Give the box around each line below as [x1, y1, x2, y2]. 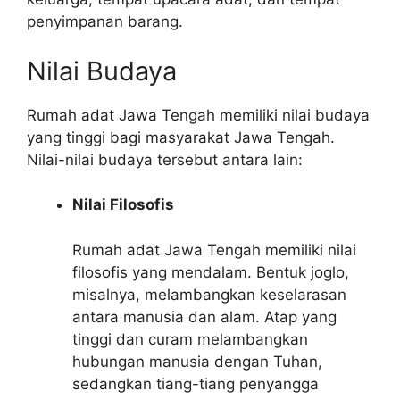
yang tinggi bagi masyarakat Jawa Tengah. [27, 128, 335, 146]
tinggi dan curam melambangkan [72, 329, 308, 348]
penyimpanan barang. [27, 12, 183, 30]
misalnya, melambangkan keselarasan [72, 285, 346, 304]
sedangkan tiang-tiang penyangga [72, 374, 319, 393]
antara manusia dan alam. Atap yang [72, 307, 337, 326]
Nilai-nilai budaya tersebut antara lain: [27, 150, 303, 169]
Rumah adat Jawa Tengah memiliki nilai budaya [27, 105, 370, 124]
